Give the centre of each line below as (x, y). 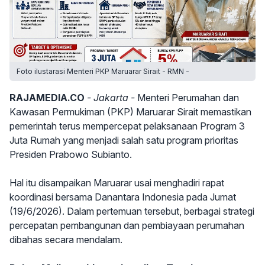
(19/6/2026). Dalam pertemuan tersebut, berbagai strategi (132, 211)
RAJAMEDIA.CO (47, 98)
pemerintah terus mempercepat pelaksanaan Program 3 (127, 126)
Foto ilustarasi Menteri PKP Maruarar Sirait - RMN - (103, 71)
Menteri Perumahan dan (188, 98)
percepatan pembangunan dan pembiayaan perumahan (127, 225)
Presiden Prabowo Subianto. (71, 154)
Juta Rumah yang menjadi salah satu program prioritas (124, 140)
